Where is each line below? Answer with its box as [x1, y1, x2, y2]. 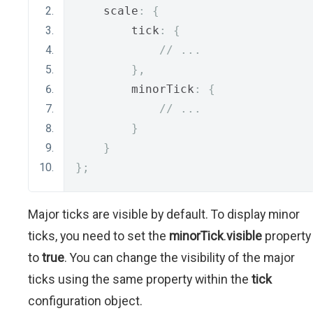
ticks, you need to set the [28, 228, 169, 243]
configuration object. [28, 293, 143, 308]
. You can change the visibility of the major [64, 249, 295, 265]
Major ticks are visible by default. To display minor [28, 206, 300, 221]
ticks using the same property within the [28, 271, 252, 286]
